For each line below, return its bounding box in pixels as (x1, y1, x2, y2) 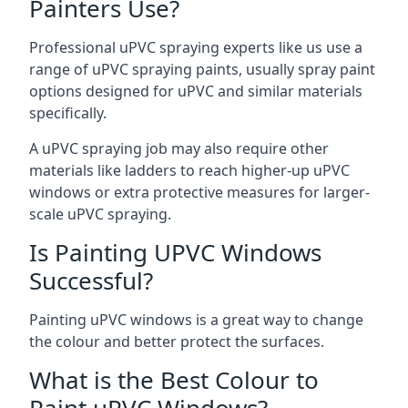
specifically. (29, 102, 107, 123)
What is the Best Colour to (29, 362, 319, 396)
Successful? (29, 263, 153, 297)
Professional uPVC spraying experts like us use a (29, 36, 362, 57)
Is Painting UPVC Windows (29, 235, 321, 269)
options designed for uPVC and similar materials (29, 80, 362, 101)
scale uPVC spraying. (29, 203, 171, 224)
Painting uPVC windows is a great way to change (29, 309, 363, 330)
